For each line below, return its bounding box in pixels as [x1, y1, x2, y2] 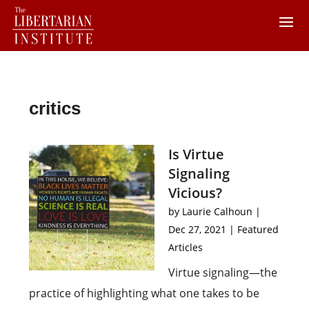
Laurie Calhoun [182, 205, 252, 218]
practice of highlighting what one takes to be [29, 286, 260, 301]
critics [29, 98, 81, 119]
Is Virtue [168, 145, 224, 163]
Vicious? [168, 183, 222, 202]
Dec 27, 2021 [168, 223, 226, 236]
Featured [237, 223, 279, 236]
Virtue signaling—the [168, 265, 277, 280]
